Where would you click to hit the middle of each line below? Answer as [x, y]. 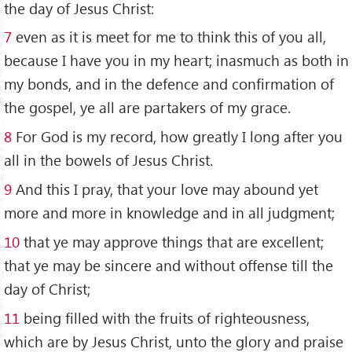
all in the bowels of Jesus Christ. [108, 160]
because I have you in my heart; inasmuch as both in [176, 60]
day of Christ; [47, 289]
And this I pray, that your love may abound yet [165, 189]
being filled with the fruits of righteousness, [165, 318]
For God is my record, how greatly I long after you [177, 137]
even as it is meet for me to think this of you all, [169, 37]
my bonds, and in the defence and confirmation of [169, 84]
